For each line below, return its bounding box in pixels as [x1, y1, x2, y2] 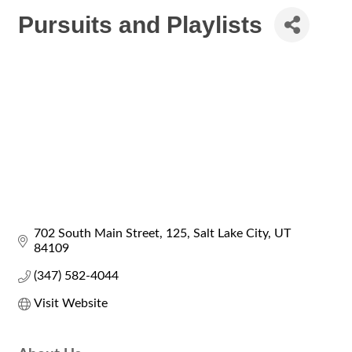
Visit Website [34, 297, 108, 310]
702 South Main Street [34, 227, 159, 240]
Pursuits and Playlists [18, 11, 262, 38]
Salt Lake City [193, 227, 268, 240]
